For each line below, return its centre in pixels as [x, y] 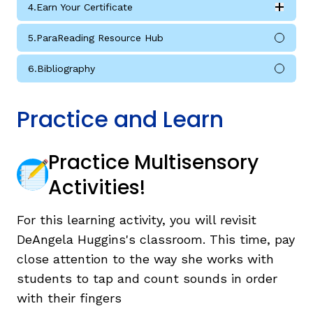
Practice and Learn [120, 119]
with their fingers [69, 298]
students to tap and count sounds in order [147, 278]
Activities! [96, 187]
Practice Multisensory [153, 162]
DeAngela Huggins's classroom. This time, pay [156, 239]
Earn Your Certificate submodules [108, 28]
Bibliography [66, 68]
